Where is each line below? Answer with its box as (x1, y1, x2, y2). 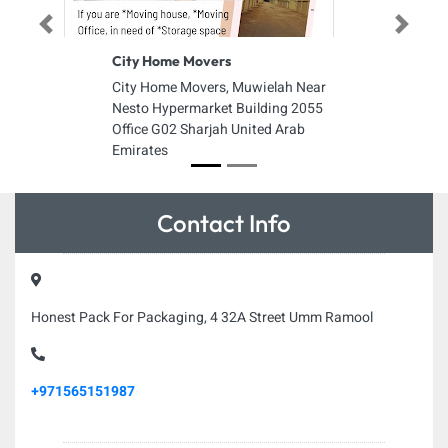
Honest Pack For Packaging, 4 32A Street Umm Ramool (31, 307, 373, 328)
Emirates (112, 140, 168, 161)
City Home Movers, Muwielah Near (112, 77, 326, 98)
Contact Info (157, 208, 291, 238)
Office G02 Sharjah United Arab (112, 119, 305, 140)
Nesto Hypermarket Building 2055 (112, 98, 323, 119)
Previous (44, 22, 85, 37)
